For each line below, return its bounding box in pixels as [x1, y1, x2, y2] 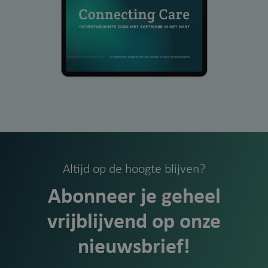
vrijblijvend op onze [47, 212, 221, 234]
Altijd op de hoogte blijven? [63, 163, 205, 176]
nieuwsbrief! [78, 237, 190, 259]
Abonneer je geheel [47, 187, 221, 209]
